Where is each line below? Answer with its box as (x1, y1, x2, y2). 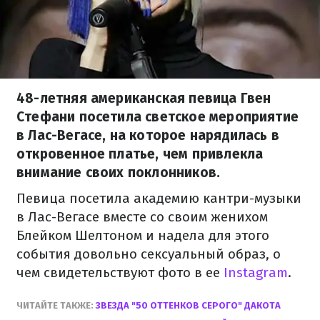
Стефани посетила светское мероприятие (16, 109, 299, 125)
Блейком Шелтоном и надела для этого (16, 227, 269, 244)
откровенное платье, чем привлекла (16, 146, 264, 162)
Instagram (224, 264, 288, 281)
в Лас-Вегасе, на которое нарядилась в (16, 127, 280, 144)
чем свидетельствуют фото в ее (16, 264, 224, 281)
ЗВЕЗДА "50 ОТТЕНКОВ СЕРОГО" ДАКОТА (96, 300, 281, 311)
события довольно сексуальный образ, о (16, 246, 281, 262)
